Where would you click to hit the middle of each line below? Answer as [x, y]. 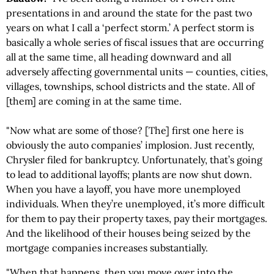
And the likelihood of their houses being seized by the [128, 233]
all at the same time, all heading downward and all [119, 57]
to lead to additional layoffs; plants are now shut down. [129, 174]
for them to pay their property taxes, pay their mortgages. [137, 218]
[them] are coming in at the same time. [94, 101]
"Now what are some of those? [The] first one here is [125, 130]
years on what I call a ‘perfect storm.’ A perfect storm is [130, 28]
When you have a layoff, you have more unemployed [124, 189]
